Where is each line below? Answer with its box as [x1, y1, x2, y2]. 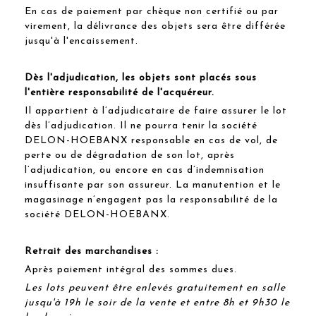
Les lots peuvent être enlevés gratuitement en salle [25, 282, 286, 293]
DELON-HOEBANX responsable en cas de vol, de [25, 135, 278, 146]
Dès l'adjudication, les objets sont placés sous [25, 72, 257, 83]
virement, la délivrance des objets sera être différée [25, 20, 286, 32]
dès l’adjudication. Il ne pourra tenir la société [25, 120, 257, 131]
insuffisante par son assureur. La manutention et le [25, 179, 281, 190]
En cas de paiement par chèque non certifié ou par [25, 6, 279, 17]
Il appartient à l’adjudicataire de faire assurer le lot [25, 105, 287, 116]
